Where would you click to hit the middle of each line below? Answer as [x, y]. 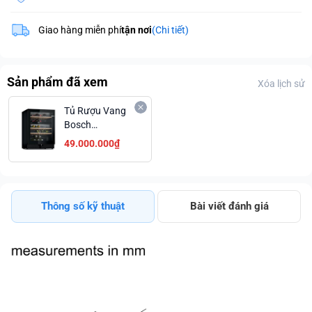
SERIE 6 [81, 153]
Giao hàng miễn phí [80, 30]
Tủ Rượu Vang [95, 111]
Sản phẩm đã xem [57, 82]
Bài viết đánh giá [229, 206]
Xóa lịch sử [281, 84]
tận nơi [136, 30]
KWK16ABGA [93, 139]
